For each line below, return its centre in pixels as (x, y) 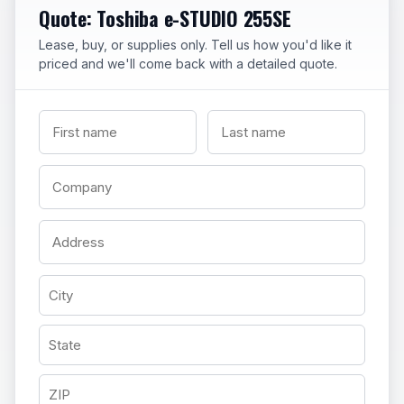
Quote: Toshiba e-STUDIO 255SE (165, 18)
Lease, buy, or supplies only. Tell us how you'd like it (195, 45)
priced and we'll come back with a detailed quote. (188, 64)
